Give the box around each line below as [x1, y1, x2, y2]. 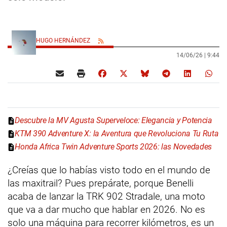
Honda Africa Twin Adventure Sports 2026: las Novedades [15, 142, 212, 152]
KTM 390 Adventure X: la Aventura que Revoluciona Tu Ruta [15, 129, 219, 139]
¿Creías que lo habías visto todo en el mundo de [8, 164, 210, 176]
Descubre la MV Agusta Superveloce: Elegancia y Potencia [15, 116, 212, 126]
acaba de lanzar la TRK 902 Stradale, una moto [8, 191, 205, 203]
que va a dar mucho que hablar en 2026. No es [8, 204, 205, 216]
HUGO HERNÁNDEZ [36, 37, 92, 45]
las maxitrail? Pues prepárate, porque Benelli [8, 177, 194, 190]
